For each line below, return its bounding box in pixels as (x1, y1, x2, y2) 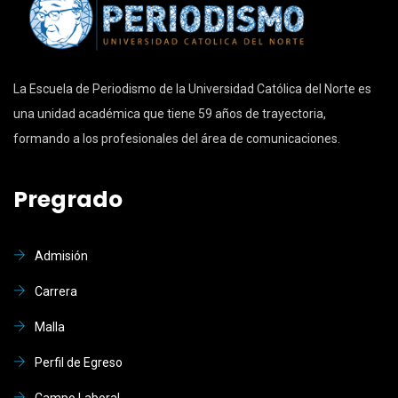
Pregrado (13, 183, 123, 215)
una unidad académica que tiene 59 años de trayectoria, (13, 106, 326, 121)
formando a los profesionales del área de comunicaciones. (13, 131, 340, 146)
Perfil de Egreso (35, 354, 123, 370)
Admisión (35, 248, 88, 263)
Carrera (35, 283, 77, 298)
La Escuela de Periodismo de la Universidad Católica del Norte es (13, 81, 371, 96)
